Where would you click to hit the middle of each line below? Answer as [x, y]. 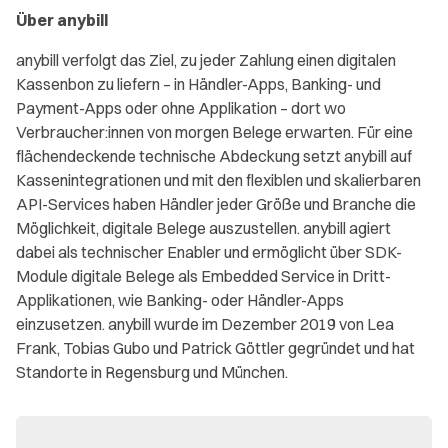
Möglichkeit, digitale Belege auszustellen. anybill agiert [203, 228]
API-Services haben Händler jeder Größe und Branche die [216, 204]
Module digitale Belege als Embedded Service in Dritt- [203, 276]
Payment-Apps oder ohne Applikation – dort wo [181, 108]
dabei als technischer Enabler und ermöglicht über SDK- [209, 252]
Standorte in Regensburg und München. [152, 372]
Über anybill [63, 20]
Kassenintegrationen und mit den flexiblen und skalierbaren [218, 180]
